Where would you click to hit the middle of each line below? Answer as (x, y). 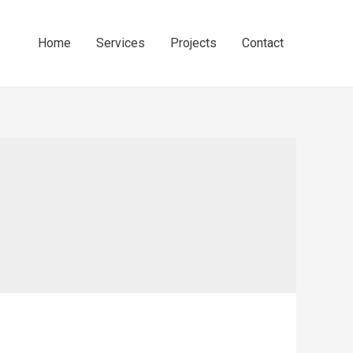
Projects (193, 43)
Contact (263, 43)
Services (121, 43)
